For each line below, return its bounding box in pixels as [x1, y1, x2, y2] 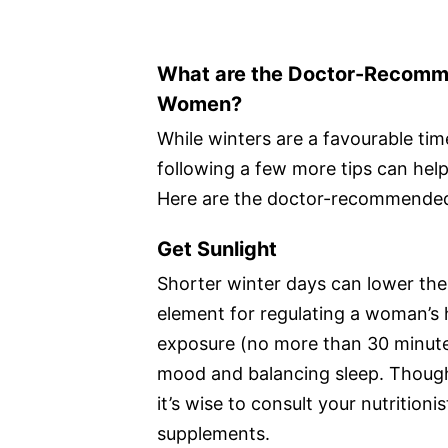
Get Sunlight [157, 236, 277, 261]
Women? [157, 91, 242, 116]
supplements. [157, 422, 270, 444]
